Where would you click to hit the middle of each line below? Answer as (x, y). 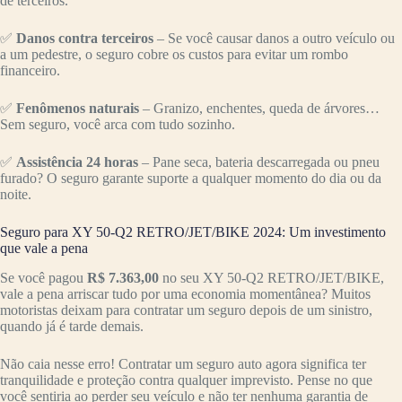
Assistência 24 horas (77, 162)
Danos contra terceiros (85, 39)
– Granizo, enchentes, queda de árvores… (259, 109)
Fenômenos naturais (78, 109)
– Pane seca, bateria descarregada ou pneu (259, 162)
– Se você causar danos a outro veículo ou (274, 39)
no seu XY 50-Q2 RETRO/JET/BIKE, (271, 278)
